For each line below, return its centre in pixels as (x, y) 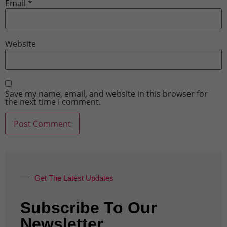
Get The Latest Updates (74, 178)
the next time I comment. (53, 102)
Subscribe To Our (88, 208)
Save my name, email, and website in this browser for (106, 93)
